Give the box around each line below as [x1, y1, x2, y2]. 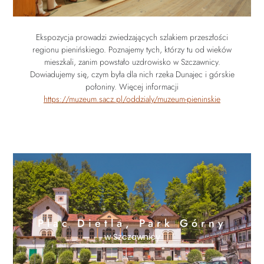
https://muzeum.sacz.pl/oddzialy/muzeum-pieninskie [44, 93, 220, 105]
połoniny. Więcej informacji [85, 81, 179, 93]
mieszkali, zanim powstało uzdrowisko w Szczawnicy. [44, 56, 220, 68]
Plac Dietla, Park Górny [37, 216, 227, 232]
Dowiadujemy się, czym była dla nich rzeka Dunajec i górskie [29, 68, 235, 81]
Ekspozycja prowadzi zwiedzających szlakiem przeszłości [36, 31, 228, 44]
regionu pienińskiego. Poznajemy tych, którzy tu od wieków [32, 44, 232, 56]
